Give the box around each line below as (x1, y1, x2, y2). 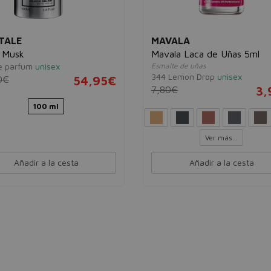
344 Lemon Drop (151, 71, 215, 82)
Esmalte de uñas (151, 61, 206, 70)
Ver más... (205, 133, 238, 142)
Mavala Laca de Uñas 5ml (151, 48, 260, 59)
